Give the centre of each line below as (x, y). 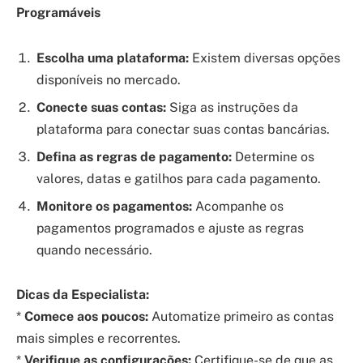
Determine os (273, 156)
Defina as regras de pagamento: (134, 156)
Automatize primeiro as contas (241, 317)
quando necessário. (94, 250)
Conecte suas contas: (101, 107)
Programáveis (58, 13)
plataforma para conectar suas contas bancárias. (183, 129)
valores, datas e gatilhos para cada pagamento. (179, 178)
